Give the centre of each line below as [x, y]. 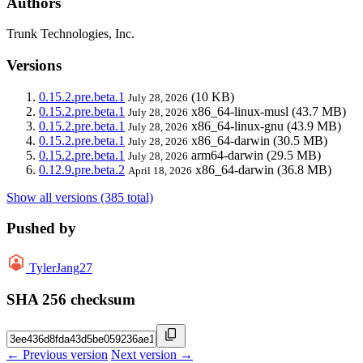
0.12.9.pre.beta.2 [82, 169]
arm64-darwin [227, 155]
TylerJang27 [61, 268]
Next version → [152, 354]
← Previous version [57, 354]
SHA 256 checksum [71, 299]
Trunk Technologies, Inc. [70, 34]
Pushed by [41, 228]
